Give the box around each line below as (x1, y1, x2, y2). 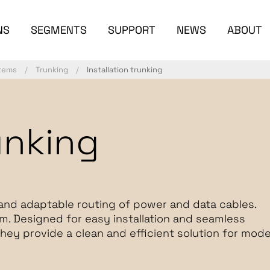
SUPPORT (107, 23, 155, 37)
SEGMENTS (30, 23, 87, 37)
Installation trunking (87, 64, 162, 75)
